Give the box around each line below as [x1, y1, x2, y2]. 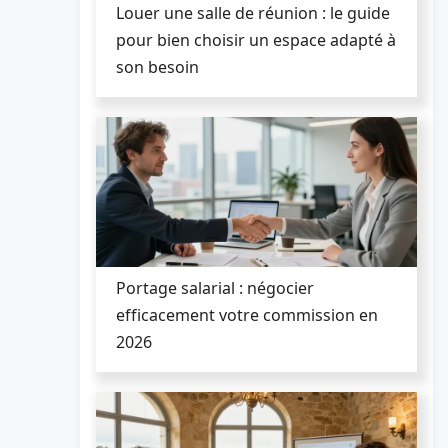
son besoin [116, 55, 199, 78]
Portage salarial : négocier [116, 276, 314, 299]
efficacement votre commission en [116, 303, 378, 326]
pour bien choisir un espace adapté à [116, 28, 396, 51]
